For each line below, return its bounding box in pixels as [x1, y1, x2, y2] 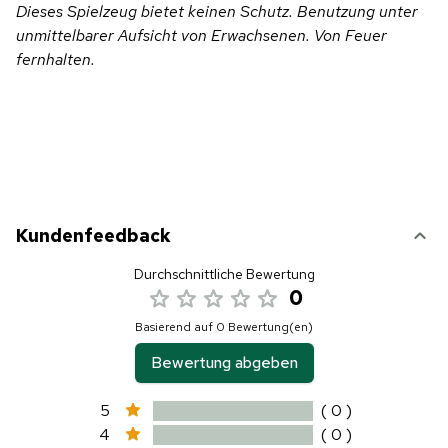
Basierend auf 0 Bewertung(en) [135, 318, 313, 335]
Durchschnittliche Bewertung [133, 264, 315, 283]
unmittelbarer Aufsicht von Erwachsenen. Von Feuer [16, 24, 387, 46]
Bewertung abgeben [150, 351, 298, 373]
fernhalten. [16, 48, 95, 70]
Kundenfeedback [16, 223, 171, 247]
